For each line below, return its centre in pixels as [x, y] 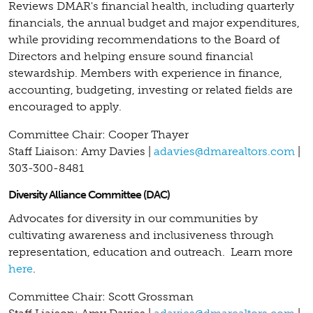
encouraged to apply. [65, 106]
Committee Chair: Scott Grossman [101, 296]
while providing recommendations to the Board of [144, 39]
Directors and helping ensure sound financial [131, 56]
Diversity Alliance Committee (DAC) [89, 194]
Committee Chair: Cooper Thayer [99, 134]
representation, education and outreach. [118, 252]
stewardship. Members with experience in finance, [145, 73]
